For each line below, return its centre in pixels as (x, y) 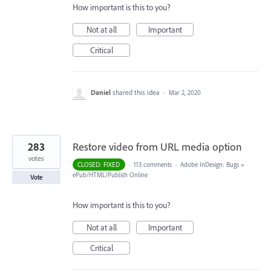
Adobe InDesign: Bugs (209, 165)
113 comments (152, 165)
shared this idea (137, 92)
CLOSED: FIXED (99, 165)
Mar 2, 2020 (185, 93)
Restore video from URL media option (157, 147)
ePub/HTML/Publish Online (110, 175)
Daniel (101, 92)
